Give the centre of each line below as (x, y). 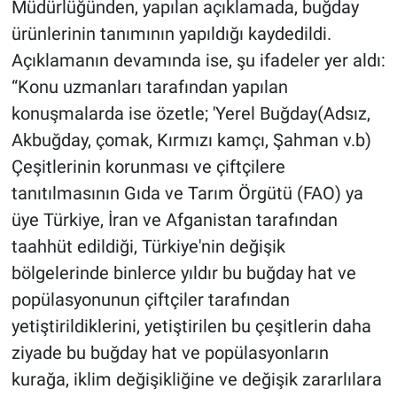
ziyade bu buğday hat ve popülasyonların (170, 353)
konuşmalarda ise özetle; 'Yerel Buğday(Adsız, (191, 114)
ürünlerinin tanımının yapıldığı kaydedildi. (171, 34)
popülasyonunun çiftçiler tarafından (150, 300)
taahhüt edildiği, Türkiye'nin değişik (148, 247)
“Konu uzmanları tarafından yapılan (149, 87)
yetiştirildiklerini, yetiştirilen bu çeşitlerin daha (191, 327)
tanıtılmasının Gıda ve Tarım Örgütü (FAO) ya (187, 194)
